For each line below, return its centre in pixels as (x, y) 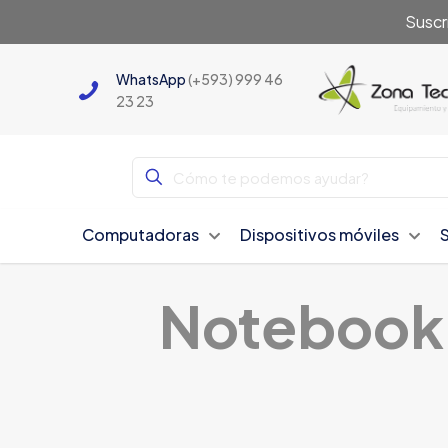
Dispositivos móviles (320, 235)
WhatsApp (151, 78)
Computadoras (141, 235)
